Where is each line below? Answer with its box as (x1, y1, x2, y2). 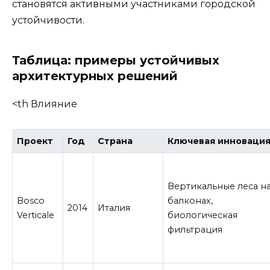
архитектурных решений (12, 69, 178, 84)
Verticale (17, 209, 55, 221)
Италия (98, 202, 131, 213)
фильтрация (168, 224, 223, 235)
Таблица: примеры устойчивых (12, 53, 219, 68)
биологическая (168, 209, 238, 221)
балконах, (168, 195, 213, 206)
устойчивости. (12, 14, 84, 27)
